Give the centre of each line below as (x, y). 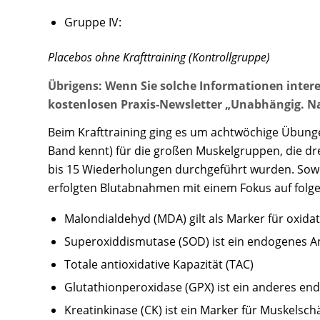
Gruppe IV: (93, 22)
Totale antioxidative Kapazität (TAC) (159, 264)
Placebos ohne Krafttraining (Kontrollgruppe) (159, 57)
